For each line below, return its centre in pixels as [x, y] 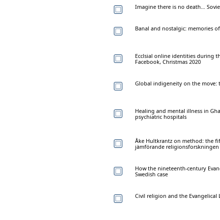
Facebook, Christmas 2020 [168, 61]
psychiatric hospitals [161, 116]
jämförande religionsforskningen [177, 146]
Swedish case [151, 174]
